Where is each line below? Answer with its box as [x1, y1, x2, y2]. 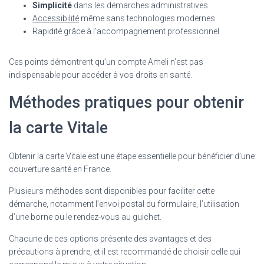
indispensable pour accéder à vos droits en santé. [9, 70, 192, 80]
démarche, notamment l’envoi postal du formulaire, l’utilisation [9, 199, 239, 209]
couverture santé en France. [9, 164, 111, 174]
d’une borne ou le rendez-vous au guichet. [9, 212, 161, 222]
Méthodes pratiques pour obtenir [9, 93, 244, 112]
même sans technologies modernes [79, 13, 215, 23]
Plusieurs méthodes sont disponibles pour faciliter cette [9, 186, 214, 196]
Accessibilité [32, 13, 79, 23]
